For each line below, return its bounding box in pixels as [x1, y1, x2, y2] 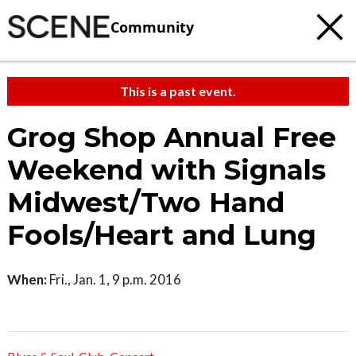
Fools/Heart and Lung [7, 219, 316, 252]
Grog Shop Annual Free [7, 121, 336, 154]
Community [110, 17, 194, 37]
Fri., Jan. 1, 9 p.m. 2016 [47, 271, 181, 288]
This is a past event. [120, 83, 236, 99]
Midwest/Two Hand [7, 186, 284, 219]
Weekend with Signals [7, 153, 326, 187]
